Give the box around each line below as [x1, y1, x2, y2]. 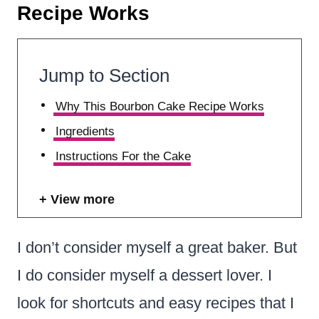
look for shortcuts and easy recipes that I [17, 293, 294, 312]
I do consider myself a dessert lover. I [17, 266, 272, 284]
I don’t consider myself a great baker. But [17, 238, 297, 256]
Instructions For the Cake [56, 149, 192, 163]
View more [51, 192, 115, 206]
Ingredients [56, 124, 115, 138]
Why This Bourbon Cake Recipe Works [56, 99, 265, 113]
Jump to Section [39, 64, 169, 86]
